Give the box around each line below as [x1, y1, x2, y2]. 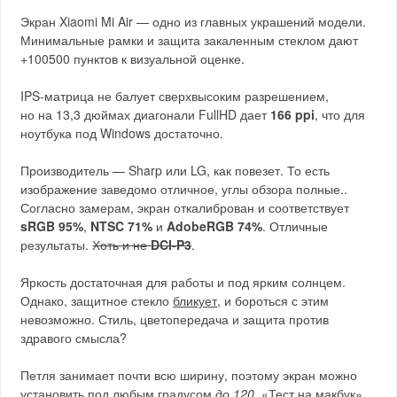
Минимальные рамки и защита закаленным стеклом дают [20, 30, 359, 49]
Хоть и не [92, 235, 152, 253]
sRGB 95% [20, 216, 84, 235]
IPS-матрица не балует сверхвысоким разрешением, [20, 86, 330, 105]
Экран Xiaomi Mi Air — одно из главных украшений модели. [20, 12, 367, 30]
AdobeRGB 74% [167, 216, 263, 235]
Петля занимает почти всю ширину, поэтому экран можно [20, 365, 358, 384]
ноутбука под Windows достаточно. [20, 123, 224, 142]
